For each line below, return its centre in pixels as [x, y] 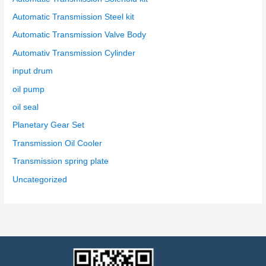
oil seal [26, 107]
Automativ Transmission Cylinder [74, 53]
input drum [33, 71]
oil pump [29, 89]
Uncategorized [40, 179]
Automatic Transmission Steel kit [74, 17]
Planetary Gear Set [49, 125]
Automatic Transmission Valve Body [80, 35]
